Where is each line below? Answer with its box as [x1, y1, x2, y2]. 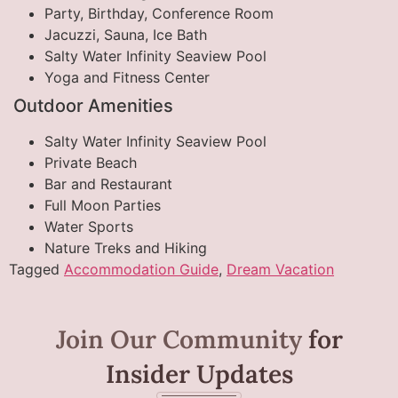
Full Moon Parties [44, 195, 161, 214]
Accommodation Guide [64, 259, 219, 278]
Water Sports [44, 217, 133, 235]
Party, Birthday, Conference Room [44, 4, 274, 22]
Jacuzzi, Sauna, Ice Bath [44, 25, 207, 44]
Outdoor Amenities [9, 94, 173, 116]
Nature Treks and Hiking [44, 238, 207, 257]
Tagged [9, 259, 64, 278]
